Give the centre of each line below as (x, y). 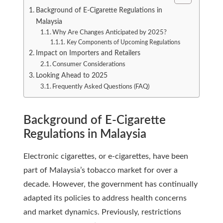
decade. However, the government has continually (111, 184)
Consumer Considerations (89, 64)
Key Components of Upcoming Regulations (123, 43)
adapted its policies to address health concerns (105, 198)
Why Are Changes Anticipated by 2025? (110, 33)
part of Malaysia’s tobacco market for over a (101, 170)
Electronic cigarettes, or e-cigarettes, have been (106, 156)
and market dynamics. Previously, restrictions (102, 212)
